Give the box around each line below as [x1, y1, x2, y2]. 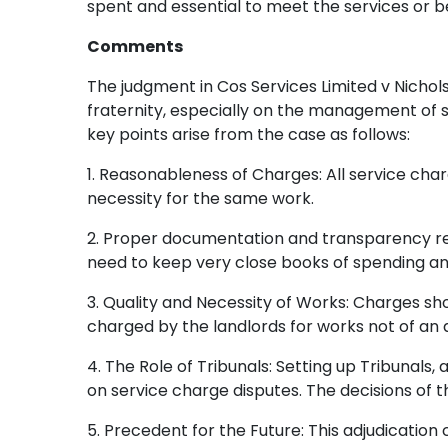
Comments [87, 35, 183, 58]
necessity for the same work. [87, 187, 314, 210]
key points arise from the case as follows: [87, 123, 410, 146]
